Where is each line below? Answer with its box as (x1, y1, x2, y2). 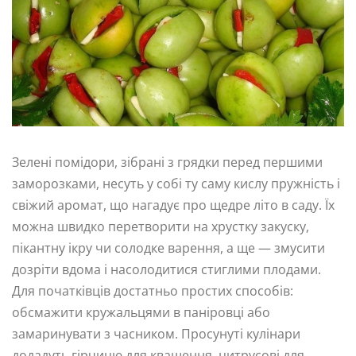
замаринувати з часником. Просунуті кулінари (12, 324, 300, 342)
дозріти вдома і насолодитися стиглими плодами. (12, 260, 321, 278)
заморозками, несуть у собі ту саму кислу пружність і (12, 174, 340, 192)
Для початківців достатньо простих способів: (12, 281, 293, 300)
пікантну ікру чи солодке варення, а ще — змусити (12, 238, 325, 257)
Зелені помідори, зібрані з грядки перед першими (12, 153, 323, 171)
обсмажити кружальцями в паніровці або (12, 303, 270, 321)
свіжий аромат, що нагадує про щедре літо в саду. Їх (12, 195, 335, 214)
